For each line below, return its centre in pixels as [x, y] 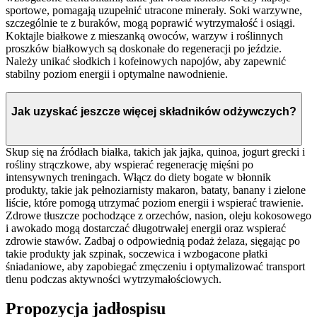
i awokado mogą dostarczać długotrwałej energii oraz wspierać [146, 228]
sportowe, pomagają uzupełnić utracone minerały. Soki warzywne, [154, 11]
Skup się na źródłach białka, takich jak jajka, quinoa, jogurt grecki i [155, 151]
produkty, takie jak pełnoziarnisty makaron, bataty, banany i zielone [156, 190]
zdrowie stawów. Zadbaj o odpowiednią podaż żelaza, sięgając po [153, 241]
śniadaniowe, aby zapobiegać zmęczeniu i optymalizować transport [155, 266]
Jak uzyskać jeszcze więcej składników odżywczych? [154, 111]
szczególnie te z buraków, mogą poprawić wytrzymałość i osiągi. [150, 23]
